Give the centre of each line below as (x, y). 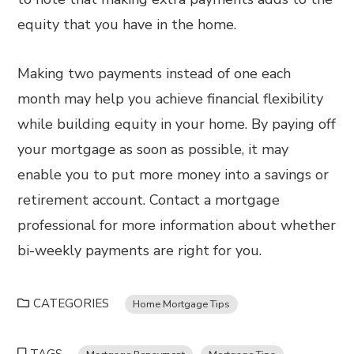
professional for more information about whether (177, 225)
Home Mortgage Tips (182, 304)
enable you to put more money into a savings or (173, 175)
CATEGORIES (72, 303)
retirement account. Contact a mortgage (149, 200)
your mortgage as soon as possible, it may (153, 149)
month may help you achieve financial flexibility (171, 99)
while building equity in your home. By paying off (177, 124)
